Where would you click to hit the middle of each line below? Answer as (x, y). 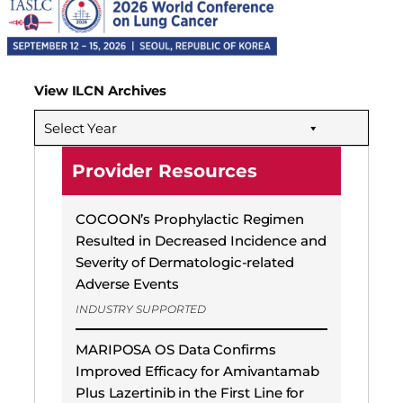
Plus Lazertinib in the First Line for (190, 392)
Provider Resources (165, 171)
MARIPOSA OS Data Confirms (176, 349)
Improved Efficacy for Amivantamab (197, 371)
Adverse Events (127, 284)
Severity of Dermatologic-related (185, 263)
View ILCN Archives (101, 91)
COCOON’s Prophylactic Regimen (190, 219)
